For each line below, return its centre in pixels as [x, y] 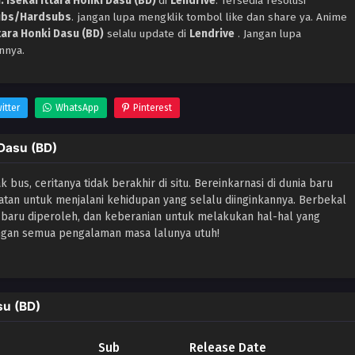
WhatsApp [77, 107]
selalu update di [147, 33]
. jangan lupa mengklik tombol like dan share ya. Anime [209, 17]
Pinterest [153, 107]
